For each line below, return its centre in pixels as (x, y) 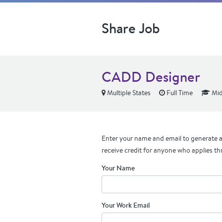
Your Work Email (126, 205)
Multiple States (128, 93)
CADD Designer (151, 77)
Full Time (179, 93)
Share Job (131, 28)
